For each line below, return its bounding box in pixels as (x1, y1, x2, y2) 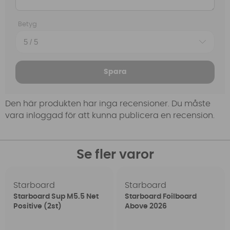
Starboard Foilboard (124, 193, 197, 200)
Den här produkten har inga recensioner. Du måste (5, 100, 210, 108)
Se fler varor (76, 148, 154, 161)
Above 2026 (124, 202, 167, 210)
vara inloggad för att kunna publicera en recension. (5, 111, 215, 120)
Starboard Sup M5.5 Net (13, 193, 99, 200)
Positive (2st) (13, 202, 62, 210)
